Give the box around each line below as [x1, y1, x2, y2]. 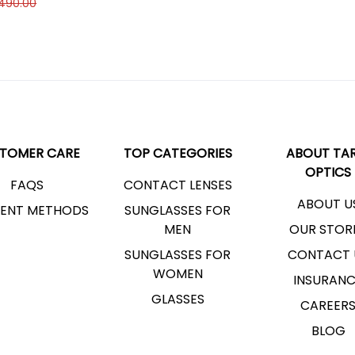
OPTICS [305, 163, 351, 181]
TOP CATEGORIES [123, 144, 232, 162]
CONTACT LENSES [123, 176, 232, 194]
